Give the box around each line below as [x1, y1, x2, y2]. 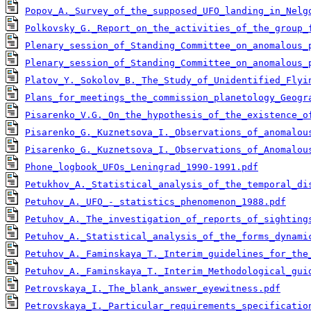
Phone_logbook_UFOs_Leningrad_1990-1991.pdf [25, 162, 258, 173]
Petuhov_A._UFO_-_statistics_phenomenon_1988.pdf [25, 196, 286, 208]
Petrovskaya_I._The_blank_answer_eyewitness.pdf [25, 283, 280, 294]
